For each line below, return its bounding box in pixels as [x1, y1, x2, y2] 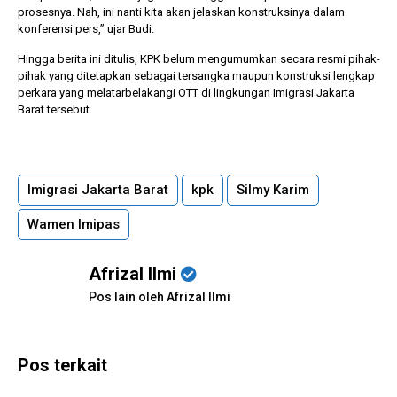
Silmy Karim [237, 181, 309, 198]
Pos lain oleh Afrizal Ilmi [89, 289, 230, 304]
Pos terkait [18, 354, 107, 376]
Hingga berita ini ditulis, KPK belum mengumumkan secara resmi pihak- [18, 51, 380, 66]
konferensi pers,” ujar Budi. [18, 21, 154, 35]
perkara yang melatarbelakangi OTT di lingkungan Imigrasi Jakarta [18, 85, 354, 99]
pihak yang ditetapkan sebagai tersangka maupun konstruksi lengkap [18, 68, 375, 82]
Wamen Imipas [27, 215, 120, 232]
